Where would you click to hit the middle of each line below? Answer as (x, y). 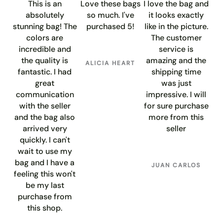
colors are (45, 37)
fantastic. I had (45, 72)
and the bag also (45, 117)
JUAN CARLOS (176, 165)
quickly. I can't (45, 140)
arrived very (45, 128)
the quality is (45, 60)
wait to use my (45, 151)
